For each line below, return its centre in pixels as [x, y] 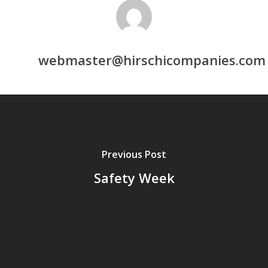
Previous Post [134, 154]
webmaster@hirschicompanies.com [152, 60]
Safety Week [134, 177]
